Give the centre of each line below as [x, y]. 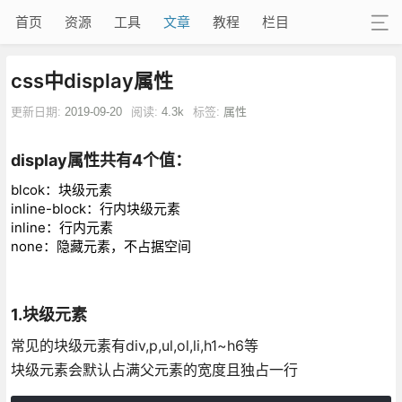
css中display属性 [92, 80]
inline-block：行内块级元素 [95, 208]
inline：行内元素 [61, 227]
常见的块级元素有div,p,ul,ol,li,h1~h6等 [134, 345]
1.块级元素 [48, 314]
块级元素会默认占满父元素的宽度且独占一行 [154, 369]
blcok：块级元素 [61, 189]
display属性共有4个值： [100, 160]
